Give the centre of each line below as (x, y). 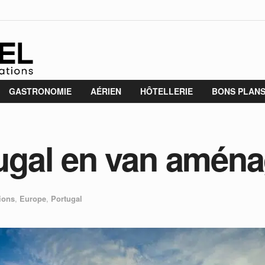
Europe (33, 199)
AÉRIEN (106, 91)
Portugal (67, 199)
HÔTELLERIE (167, 91)
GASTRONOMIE (40, 91)
